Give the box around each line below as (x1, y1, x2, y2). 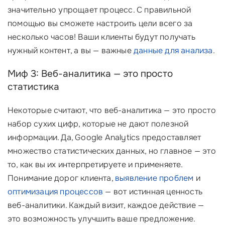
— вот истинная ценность (103, 186, 203, 197)
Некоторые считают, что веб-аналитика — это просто (8, 105, 216, 116)
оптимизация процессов (8, 186, 103, 197)
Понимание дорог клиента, (8, 173, 115, 183)
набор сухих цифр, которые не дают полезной (8, 119, 189, 129)
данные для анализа (134, 45, 213, 56)
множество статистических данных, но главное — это (8, 146, 216, 156)
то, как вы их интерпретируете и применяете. (8, 159, 183, 170)
